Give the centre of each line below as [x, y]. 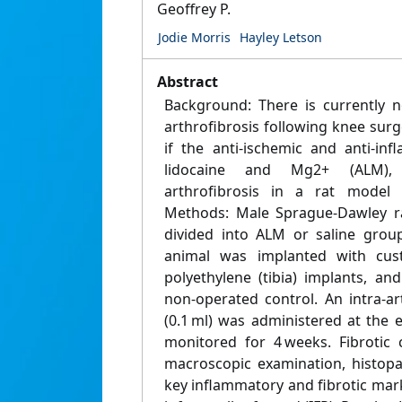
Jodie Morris [194, 38]
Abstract [188, 82]
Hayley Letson [281, 38]
